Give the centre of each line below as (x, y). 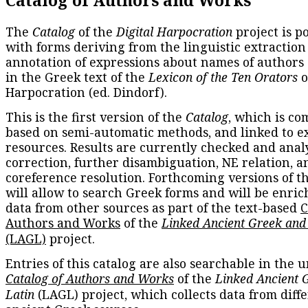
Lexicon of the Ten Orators (223, 77)
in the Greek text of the (77, 77)
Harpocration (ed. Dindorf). (86, 92)
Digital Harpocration (174, 32)
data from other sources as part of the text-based (153, 208)
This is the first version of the (96, 117)
